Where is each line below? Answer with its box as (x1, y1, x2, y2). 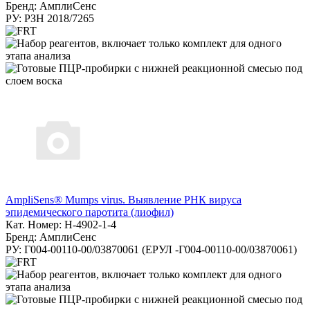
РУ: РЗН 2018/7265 (6, 12, 94, 24)
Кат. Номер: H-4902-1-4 (6, 218, 116, 230)
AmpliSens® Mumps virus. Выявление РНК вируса (6, 193, 241, 206)
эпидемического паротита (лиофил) (6, 206, 174, 218)
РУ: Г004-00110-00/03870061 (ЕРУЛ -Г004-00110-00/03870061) (6, 243, 297, 255)
